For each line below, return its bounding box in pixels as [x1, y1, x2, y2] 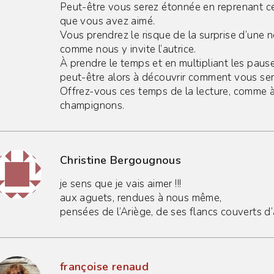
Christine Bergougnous [59, 152, 182, 168]
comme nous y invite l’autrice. [59, 42, 196, 56]
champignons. [59, 98, 125, 113]
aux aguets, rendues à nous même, [59, 190, 222, 205]
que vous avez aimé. [59, 13, 155, 28]
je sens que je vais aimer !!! [59, 176, 182, 191]
